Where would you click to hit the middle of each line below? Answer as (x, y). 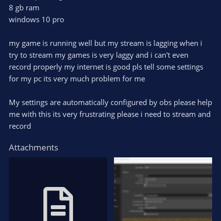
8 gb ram (24, 7)
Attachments (34, 147)
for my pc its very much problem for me (77, 78)
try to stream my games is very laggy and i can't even (99, 55)
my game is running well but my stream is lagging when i (106, 43)
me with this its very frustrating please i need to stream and (110, 114)
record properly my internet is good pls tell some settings (106, 66)
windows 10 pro (37, 19)
